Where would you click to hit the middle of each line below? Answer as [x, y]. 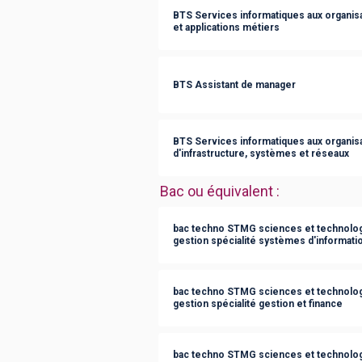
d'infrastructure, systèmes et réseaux [261, 154]
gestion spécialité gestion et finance [258, 304]
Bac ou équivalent [217, 191]
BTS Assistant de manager [234, 84]
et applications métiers [226, 27]
